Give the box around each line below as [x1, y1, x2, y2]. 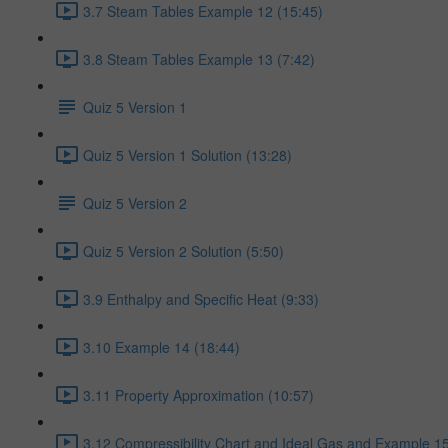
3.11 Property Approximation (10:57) [83, 384, 314, 405]
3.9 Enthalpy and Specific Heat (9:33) [83, 288, 319, 309]
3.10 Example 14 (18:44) [83, 336, 240, 357]
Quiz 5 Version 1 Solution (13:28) [83, 144, 292, 165]
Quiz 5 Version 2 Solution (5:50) [83, 240, 284, 261]
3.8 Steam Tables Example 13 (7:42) [83, 48, 315, 69]
